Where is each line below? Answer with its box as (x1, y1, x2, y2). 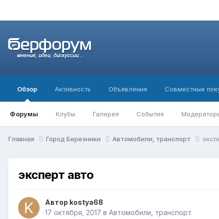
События (136, 110, 164, 118)
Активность (55, 85, 91, 93)
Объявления (109, 85, 147, 93)
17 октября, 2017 (45, 208, 101, 217)
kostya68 (69, 198, 103, 207)
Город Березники (46, 135, 102, 143)
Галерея (93, 110, 119, 118)
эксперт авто (18, 168, 94, 182)
